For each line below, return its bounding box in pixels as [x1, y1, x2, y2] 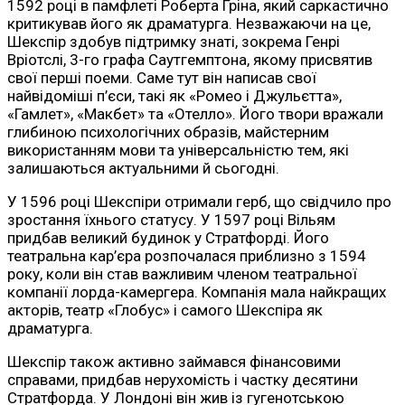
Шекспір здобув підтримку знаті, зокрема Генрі [7, 33, 340, 52]
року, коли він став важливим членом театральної [7, 265, 357, 284]
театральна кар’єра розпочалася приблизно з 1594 [7, 247, 366, 266]
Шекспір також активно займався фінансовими [7, 353, 341, 372]
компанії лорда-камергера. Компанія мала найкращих [7, 283, 386, 302]
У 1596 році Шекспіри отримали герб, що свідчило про [7, 193, 391, 212]
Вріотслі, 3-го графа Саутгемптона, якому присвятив [7, 51, 372, 70]
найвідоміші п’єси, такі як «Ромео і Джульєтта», [7, 87, 342, 106]
